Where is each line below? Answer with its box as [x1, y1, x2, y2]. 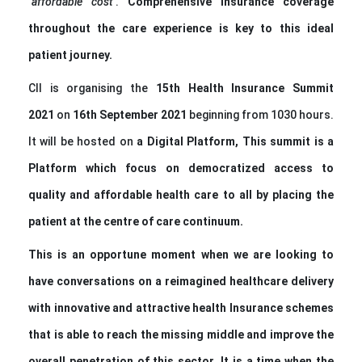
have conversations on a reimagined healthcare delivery [28, 274, 334, 288]
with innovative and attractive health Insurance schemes [28, 301, 334, 314]
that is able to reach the [28, 327, 161, 341]
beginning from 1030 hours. [187, 107, 334, 121]
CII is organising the [28, 81, 156, 95]
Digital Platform [146, 134, 236, 148]
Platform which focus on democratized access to [28, 161, 334, 175]
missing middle [161, 327, 244, 341]
